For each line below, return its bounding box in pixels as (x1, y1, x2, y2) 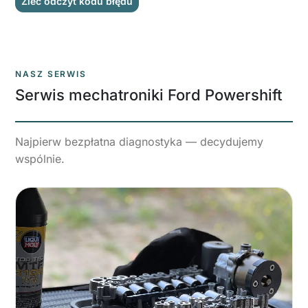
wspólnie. (15, 151, 65, 166)
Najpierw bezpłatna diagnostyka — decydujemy (15, 134, 263, 148)
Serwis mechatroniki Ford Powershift (15, 85, 282, 104)
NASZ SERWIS (15, 68, 87, 79)
